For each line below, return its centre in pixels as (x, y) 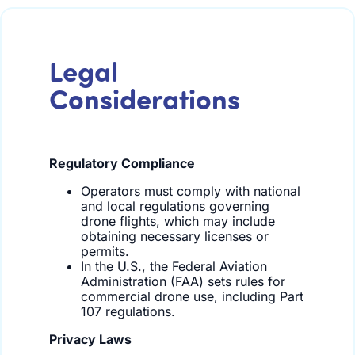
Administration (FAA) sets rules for (183, 282)
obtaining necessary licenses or (175, 237)
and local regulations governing (175, 206)
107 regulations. (128, 312)
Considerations (145, 98)
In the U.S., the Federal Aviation (174, 267)
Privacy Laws (90, 340)
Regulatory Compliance (122, 164)
